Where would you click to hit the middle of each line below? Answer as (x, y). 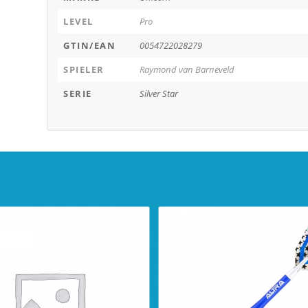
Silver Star (159, 94)
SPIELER (84, 70)
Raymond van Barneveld (187, 70)
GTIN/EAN (90, 46)
